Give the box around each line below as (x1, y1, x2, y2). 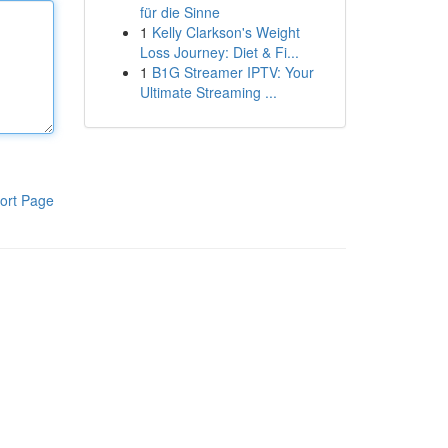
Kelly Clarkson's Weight (151, 22, 300, 42)
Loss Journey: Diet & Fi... (139, 42, 299, 62)
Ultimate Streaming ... (139, 82, 277, 102)
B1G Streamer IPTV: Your (151, 62, 314, 82)
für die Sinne (139, 2, 220, 22)
